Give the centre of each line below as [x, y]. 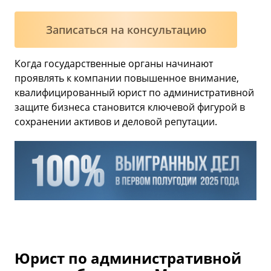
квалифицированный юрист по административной [134, 93]
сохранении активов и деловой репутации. [116, 122]
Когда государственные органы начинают [114, 64]
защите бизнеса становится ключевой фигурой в [130, 107]
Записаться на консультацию [126, 30]
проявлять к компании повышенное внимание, [127, 78]
